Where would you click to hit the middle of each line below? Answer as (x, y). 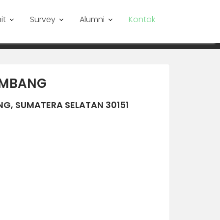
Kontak (142, 19)
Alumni (92, 19)
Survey (43, 19)
